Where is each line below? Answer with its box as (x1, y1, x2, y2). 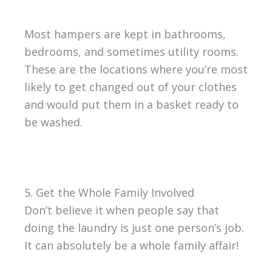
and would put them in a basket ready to (24, 97, 239, 112)
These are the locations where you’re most (24, 62, 248, 77)
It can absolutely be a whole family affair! (24, 238, 239, 253)
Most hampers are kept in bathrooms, (24, 27, 226, 42)
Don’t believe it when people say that (24, 203, 219, 218)
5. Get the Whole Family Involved (24, 185, 194, 200)
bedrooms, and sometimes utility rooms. (24, 44, 239, 59)
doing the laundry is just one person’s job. (24, 220, 244, 236)
